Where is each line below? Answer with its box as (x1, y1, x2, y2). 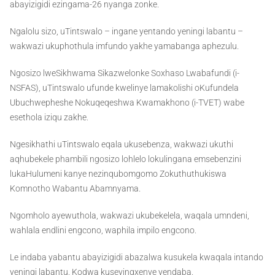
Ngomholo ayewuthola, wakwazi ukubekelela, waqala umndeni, (10, 211, 249, 221)
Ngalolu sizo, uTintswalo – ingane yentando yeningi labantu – (10, 26, 243, 37)
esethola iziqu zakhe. (10, 112, 88, 123)
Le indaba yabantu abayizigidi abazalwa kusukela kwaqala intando (10, 252, 263, 263)
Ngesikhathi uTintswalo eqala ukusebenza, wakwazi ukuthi (10, 139, 233, 150)
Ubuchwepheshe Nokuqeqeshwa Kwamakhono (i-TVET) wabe (10, 98, 244, 108)
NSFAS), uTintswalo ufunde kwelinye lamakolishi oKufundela (10, 83, 239, 93)
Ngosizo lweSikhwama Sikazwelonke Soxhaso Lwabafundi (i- (10, 68, 239, 79)
